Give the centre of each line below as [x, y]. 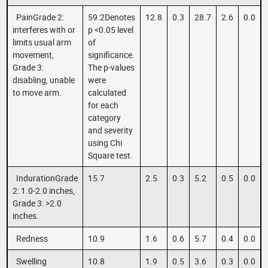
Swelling [30, 261]
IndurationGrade [45, 178]
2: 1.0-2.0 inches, [44, 191]
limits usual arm [42, 42]
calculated [107, 92]
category [104, 118]
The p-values [111, 67]
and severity [110, 130]
